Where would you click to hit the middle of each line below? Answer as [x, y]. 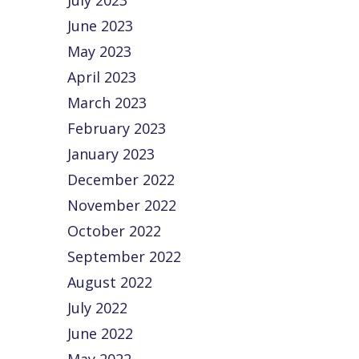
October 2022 [115, 231]
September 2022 [125, 256]
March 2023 [107, 103]
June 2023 [101, 26]
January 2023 [111, 154]
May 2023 [100, 51]
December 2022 [121, 179]
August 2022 [110, 282]
